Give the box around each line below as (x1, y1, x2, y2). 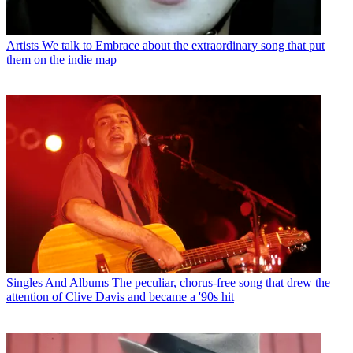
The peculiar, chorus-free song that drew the (112, 276, 330, 290)
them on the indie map (6, 53, 117, 67)
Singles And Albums (6, 276, 109, 290)
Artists (6, 39, 39, 53)
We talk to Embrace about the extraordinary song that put (42, 39, 325, 53)
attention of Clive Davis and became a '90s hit (6, 290, 234, 304)
